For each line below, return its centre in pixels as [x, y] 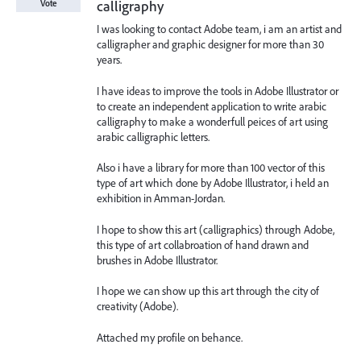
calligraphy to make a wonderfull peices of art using [212, 121]
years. [109, 60]
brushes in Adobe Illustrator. [157, 260]
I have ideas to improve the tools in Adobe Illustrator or [218, 91]
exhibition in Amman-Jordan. [161, 199]
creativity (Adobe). [137, 307]
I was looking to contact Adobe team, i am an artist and [219, 29]
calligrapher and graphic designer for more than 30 [210, 44]
